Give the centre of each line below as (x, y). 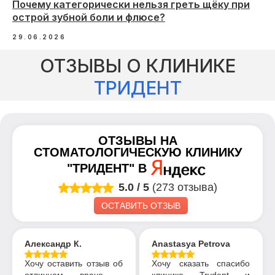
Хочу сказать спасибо (201, 264)
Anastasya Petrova (191, 244)
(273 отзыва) (185, 187)
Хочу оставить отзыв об (74, 264)
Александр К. (53, 244)
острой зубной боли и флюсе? (89, 17)
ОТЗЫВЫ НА (137, 140)
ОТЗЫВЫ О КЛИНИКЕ (137, 65)
